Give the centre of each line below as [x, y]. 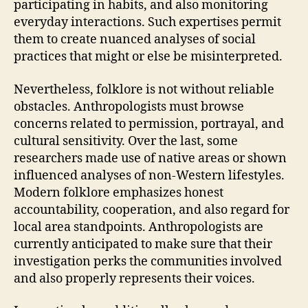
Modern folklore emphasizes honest [119, 192]
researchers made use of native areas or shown [150, 158]
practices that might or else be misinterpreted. [148, 57]
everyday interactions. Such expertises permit [147, 22]
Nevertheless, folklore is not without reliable [144, 89]
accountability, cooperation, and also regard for [152, 210]
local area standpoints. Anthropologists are [139, 227]
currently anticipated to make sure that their [143, 244]
